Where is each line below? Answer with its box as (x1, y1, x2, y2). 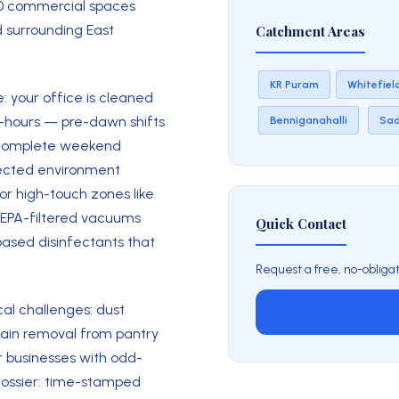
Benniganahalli (270, 113, 347, 126)
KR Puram (270, 77, 319, 91)
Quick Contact (256, 215, 346, 232)
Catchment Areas (256, 22, 365, 40)
